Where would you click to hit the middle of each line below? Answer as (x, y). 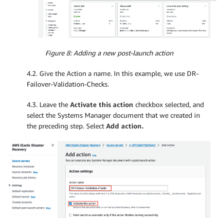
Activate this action (102, 105)
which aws (48, 7)
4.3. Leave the (48, 105)
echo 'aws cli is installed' (91, 37)
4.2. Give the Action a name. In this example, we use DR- (113, 73)
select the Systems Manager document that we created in (113, 115)
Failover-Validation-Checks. (68, 84)
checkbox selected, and (169, 105)
